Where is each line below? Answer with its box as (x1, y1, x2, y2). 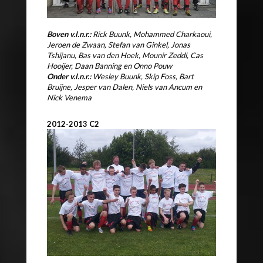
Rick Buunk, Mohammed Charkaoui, (93, 29, 212, 39)
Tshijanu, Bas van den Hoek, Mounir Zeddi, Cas (47, 50, 203, 60)
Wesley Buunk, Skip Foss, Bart (93, 72, 194, 82)
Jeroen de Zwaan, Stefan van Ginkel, (47, 40, 169, 50)
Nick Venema (47, 93, 92, 103)
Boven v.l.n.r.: (47, 29, 93, 39)
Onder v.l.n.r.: (47, 72, 93, 82)
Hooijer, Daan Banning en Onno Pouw (47, 61, 172, 71)
